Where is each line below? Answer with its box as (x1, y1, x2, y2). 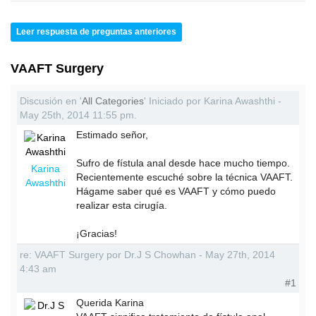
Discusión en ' (20, 95, 82, 107)
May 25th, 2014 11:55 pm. (20, 109, 137, 121)
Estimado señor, (76, 129, 148, 140)
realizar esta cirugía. (76, 200, 167, 211)
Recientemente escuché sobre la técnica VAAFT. (76, 171, 293, 183)
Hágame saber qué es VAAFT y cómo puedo (76, 186, 276, 197)
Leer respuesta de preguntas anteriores (16, 27, 176, 37)
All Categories (82, 95, 144, 107)
